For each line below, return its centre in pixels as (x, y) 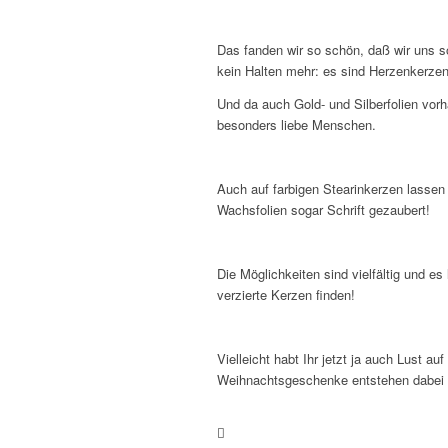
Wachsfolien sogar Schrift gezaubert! (323, 209)
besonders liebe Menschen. (296, 124)
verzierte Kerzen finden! (286, 294)
